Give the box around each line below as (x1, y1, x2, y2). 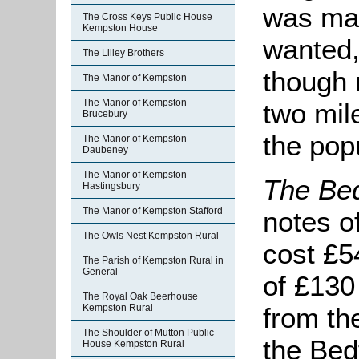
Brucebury (83, 108, 127, 119)
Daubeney (83, 144, 128, 155)
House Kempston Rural (83, 338, 184, 349)
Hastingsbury (83, 180, 140, 192)
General (83, 266, 118, 277)
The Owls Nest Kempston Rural (83, 230, 219, 241)
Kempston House (83, 22, 158, 34)
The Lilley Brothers (83, 47, 164, 58)
